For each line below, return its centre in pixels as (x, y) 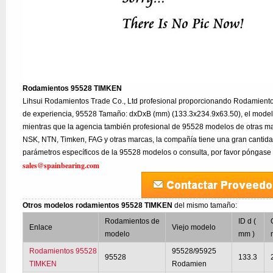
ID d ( (247, 221)
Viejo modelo (194, 227)
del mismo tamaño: (206, 205)
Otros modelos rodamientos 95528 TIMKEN (99, 205)
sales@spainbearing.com (61, 165)
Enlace (41, 227)
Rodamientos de (133, 221)
